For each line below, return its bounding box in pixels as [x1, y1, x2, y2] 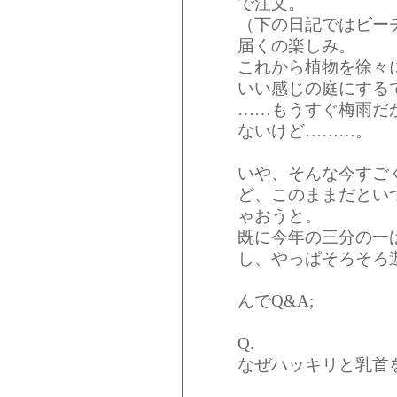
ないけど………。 [237, 121, 372, 140]
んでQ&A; [237, 291, 314, 310]
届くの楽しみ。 [237, 35, 355, 55]
